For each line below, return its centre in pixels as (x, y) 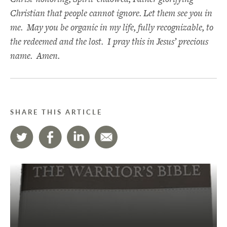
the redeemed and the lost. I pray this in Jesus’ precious (109, 42)
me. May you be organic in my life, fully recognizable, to (112, 27)
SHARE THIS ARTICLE (56, 112)
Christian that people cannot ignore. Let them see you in (111, 13)
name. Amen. (35, 56)
